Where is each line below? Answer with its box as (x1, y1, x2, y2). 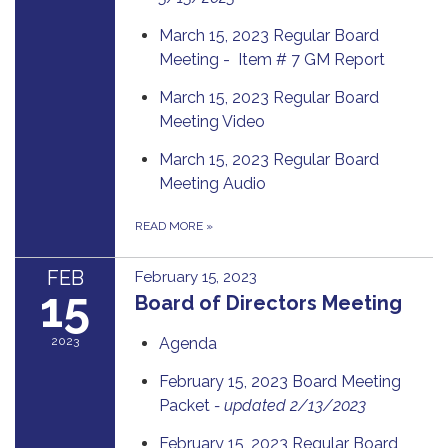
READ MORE (135, 218, 206, 233)
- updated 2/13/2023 (210, 395, 366, 415)
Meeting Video (159, 111, 265, 131)
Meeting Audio (159, 173, 266, 193)
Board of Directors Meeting (135, 290, 402, 315)
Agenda (159, 333, 217, 353)
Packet (159, 395, 210, 415)
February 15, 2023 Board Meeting (159, 371, 401, 391)
